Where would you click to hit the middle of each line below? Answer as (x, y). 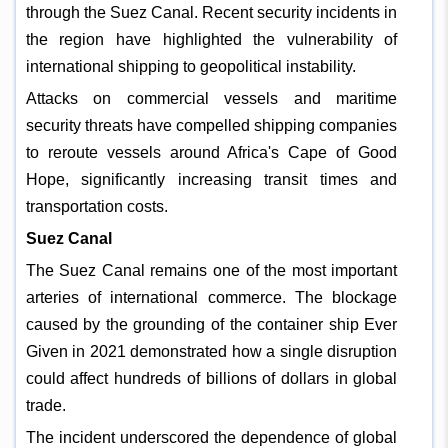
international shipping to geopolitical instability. (190, 66)
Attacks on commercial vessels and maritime (211, 98)
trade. (45, 405)
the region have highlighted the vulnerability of (211, 39)
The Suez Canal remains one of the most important (211, 270)
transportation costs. (96, 206)
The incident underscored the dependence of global (211, 437)
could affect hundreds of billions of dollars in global (211, 378)
